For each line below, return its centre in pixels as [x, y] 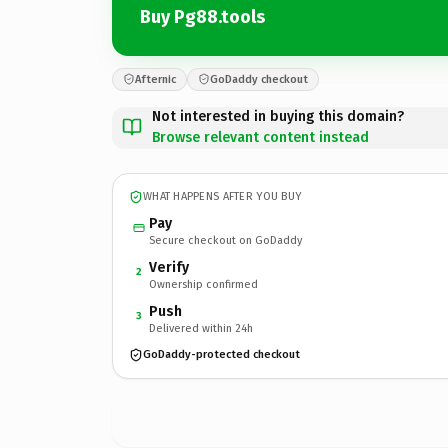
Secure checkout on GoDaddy [225, 240]
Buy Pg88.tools [202, 17]
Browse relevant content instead [260, 137]
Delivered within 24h [201, 328]
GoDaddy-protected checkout [221, 354]
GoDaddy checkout [259, 79]
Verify [169, 267]
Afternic [155, 79]
